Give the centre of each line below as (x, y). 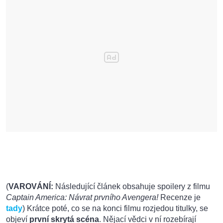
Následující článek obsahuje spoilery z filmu (132, 187)
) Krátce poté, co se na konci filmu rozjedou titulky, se (115, 209)
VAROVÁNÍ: (31, 187)
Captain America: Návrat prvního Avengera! (82, 198)
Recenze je (179, 198)
